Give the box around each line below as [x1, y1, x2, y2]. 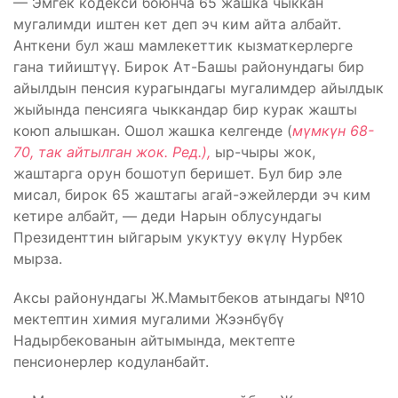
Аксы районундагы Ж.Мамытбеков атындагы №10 [13, 288, 365, 306]
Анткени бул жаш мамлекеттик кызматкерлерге [13, 36, 353, 54]
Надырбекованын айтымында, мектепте [13, 330, 295, 349]
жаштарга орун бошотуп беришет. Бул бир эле [13, 163, 342, 182]
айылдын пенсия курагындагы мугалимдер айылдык [13, 78, 384, 97]
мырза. [13, 249, 62, 267]
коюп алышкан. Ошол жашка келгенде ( [13, 121, 292, 139]
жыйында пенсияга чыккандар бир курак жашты [13, 99, 357, 118]
